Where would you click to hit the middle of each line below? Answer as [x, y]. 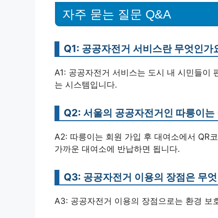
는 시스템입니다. [86, 85]
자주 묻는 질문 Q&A [117, 14]
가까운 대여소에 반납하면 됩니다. [117, 149]
